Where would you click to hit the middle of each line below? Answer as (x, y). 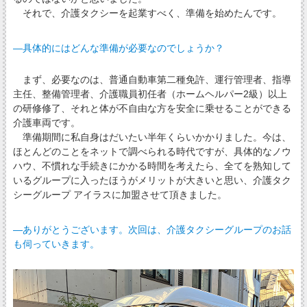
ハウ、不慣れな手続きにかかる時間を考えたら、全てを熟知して (152, 166)
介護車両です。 (46, 123)
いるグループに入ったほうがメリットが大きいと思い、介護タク (152, 181)
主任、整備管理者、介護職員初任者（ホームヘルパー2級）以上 (150, 94)
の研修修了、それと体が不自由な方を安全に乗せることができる (152, 109)
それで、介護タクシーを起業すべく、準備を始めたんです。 (147, 13)
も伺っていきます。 (56, 244)
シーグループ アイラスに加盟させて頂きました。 (120, 195)
